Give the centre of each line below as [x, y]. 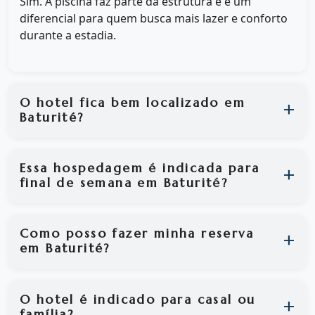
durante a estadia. [68, 36]
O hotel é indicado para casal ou [138, 299]
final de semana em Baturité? [124, 183]
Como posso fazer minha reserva [137, 234]
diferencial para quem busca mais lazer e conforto [154, 19]
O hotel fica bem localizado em [133, 102]
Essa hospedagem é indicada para [140, 168]
